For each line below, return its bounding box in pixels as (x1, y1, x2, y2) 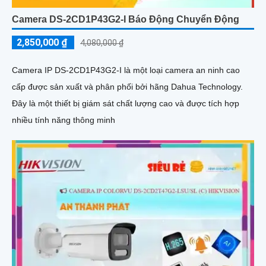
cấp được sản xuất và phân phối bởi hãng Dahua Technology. (12, 81, 243, 91)
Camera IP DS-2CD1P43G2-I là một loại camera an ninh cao (12, 65, 240, 75)
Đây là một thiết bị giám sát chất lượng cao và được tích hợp (12, 98, 239, 108)
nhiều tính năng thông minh (12, 115, 115, 125)
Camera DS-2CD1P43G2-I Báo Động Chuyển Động (12, 14, 239, 24)
